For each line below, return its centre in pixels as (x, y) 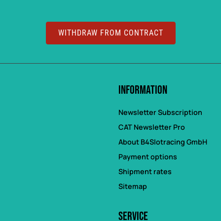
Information (143, 90)
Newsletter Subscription (160, 112)
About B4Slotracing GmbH (163, 142)
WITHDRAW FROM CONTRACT (110, 33)
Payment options (148, 157)
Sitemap (133, 186)
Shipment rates (145, 171)
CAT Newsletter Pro (152, 127)
